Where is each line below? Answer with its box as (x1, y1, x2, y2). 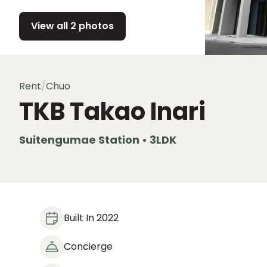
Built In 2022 (64, 211, 119, 225)
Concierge (64, 240, 113, 253)
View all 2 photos (31, 19, 114, 33)
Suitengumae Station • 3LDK (19, 132, 176, 147)
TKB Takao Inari (19, 95, 206, 128)
